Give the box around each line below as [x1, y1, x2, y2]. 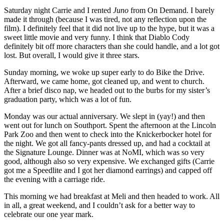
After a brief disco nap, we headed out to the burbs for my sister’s [4, 85, 210, 94]
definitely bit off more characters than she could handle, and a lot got [4, 41, 219, 50]
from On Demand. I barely [128, 5, 214, 14]
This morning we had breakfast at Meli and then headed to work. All [4, 191, 219, 200]
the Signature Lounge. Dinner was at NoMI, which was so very [4, 147, 204, 156]
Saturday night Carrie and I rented [4, 5, 113, 14]
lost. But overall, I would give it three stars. [4, 50, 139, 59]
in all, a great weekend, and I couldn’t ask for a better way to [4, 200, 195, 209]
